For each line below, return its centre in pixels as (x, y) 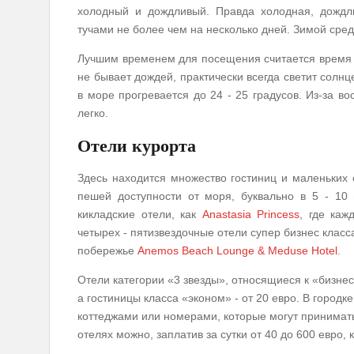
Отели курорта (137, 145)
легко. (93, 113)
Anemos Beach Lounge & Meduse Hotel (237, 251)
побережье (107, 251)
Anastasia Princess (250, 215)
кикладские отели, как (140, 215)
